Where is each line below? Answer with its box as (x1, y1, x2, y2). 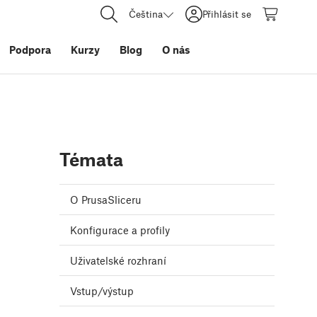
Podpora (9, 43, 51, 56)
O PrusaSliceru (70, 193, 142, 207)
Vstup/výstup (70, 284, 134, 298)
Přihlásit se (202, 8, 251, 20)
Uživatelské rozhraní (70, 254, 166, 267)
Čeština (129, 8, 163, 20)
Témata (59, 149, 123, 171)
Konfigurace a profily (70, 224, 170, 237)
